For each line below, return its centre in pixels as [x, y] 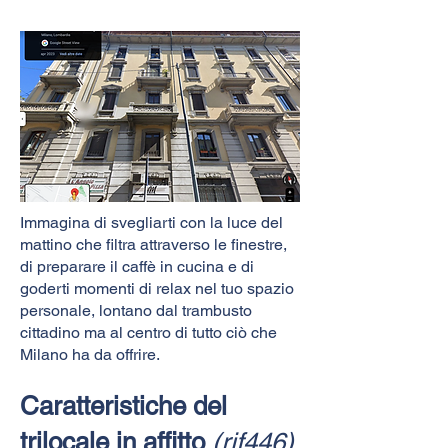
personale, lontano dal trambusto [136, 310]
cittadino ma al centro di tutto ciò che [148, 332]
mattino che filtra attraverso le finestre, [153, 244]
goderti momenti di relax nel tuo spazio [157, 288]
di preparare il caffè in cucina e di [137, 266]
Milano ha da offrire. [90, 354]
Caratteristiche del [123, 405]
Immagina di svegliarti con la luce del [151, 222]
